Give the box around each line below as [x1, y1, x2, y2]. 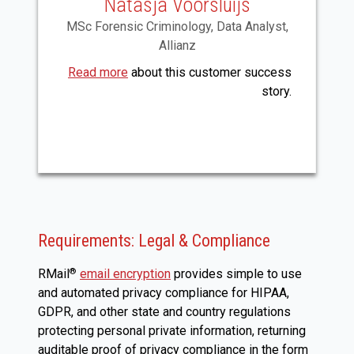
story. [262, 83, 292, 99]
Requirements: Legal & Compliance [38, 230, 270, 250]
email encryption [80, 265, 171, 281]
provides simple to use [171, 265, 302, 281]
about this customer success [128, 64, 292, 80]
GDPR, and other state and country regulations [38, 303, 291, 319]
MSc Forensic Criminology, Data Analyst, [66, 18, 288, 34]
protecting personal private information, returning [38, 322, 306, 338]
